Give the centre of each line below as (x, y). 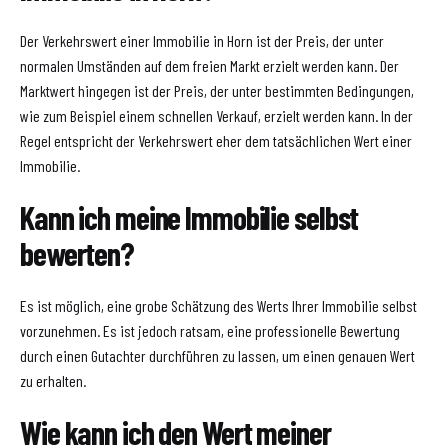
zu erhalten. (53, 380)
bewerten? (77, 253)
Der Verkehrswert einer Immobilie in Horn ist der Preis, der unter (202, 40)
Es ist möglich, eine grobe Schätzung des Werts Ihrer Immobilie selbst (218, 305)
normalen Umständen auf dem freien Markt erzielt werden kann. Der (209, 65)
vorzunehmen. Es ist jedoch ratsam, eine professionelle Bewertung (210, 330)
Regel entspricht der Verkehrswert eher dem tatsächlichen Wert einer (216, 140)
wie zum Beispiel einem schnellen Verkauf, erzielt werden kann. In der (216, 115)
